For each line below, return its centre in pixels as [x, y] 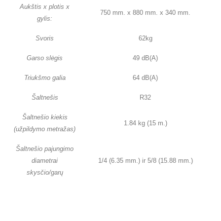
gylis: [45, 19]
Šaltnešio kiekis [45, 117]
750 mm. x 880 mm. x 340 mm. [145, 13]
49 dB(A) [145, 58]
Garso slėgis [45, 58]
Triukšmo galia [45, 78]
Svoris [45, 38]
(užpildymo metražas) [45, 129]
